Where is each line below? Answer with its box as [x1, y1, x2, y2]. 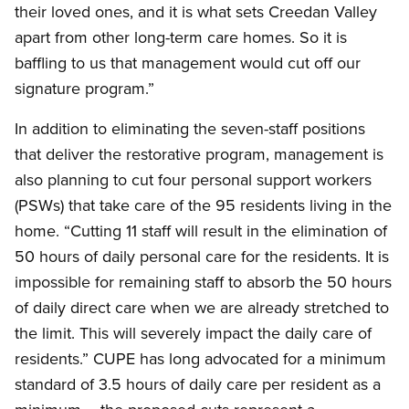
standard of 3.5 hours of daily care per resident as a [15, 372, 381, 396]
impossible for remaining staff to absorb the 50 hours [15, 270, 392, 294]
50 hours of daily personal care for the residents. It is [15, 245, 389, 268]
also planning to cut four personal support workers [15, 168, 372, 192]
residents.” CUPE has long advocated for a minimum [15, 347, 386, 371]
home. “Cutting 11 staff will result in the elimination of [15, 219, 387, 243]
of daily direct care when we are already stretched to [15, 296, 389, 320]
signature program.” [15, 77, 159, 100]
